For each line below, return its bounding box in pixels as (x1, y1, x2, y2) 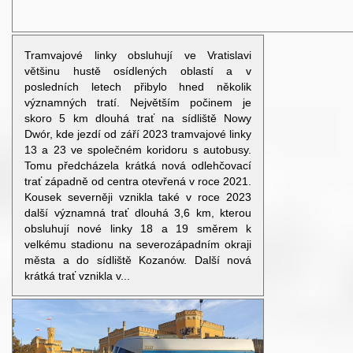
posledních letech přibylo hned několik (24, 80, 251, 93)
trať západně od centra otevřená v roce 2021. (24, 174, 251, 188)
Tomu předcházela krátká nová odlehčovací (24, 158, 251, 172)
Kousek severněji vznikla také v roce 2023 (24, 190, 251, 203)
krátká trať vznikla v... (24, 269, 130, 282)
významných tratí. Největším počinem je (24, 95, 251, 109)
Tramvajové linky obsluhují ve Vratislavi (24, 48, 251, 61)
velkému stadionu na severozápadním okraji (24, 237, 251, 251)
